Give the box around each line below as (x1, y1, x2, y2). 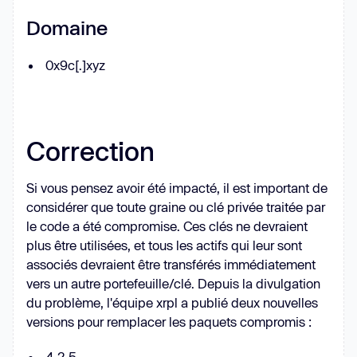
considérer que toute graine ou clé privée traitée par (26, 199, 325, 215)
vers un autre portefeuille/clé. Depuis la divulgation (26, 276, 320, 292)
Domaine (26, 16, 108, 40)
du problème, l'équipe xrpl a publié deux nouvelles (26, 295, 318, 311)
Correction (26, 135, 155, 167)
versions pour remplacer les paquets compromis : (26, 314, 312, 330)
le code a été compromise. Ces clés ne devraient (26, 218, 308, 234)
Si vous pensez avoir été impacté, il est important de (26, 180, 328, 196)
